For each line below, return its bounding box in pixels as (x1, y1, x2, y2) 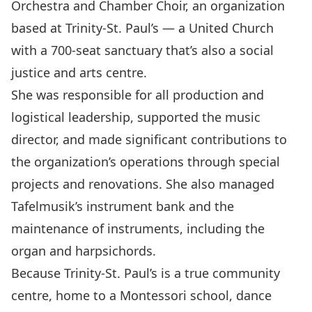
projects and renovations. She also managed (11, 175, 274, 192)
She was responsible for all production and (11, 86, 264, 103)
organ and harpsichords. (11, 242, 156, 259)
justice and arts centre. (11, 64, 147, 81)
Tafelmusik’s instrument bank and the (11, 198, 234, 214)
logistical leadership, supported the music (11, 109, 260, 125)
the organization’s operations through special (11, 153, 280, 170)
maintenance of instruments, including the (11, 220, 265, 237)
